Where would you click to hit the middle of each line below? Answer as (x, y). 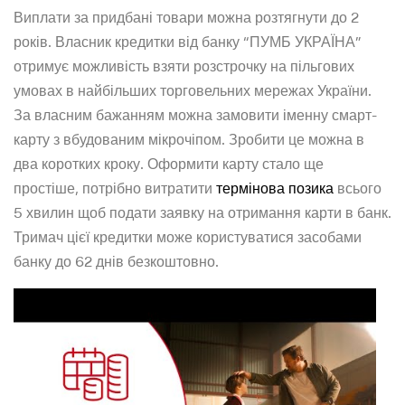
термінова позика (275, 188)
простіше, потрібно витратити (115, 188)
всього (358, 188)
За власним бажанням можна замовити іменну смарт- (195, 114)
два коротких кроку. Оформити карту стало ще (169, 163)
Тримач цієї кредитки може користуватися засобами (188, 236)
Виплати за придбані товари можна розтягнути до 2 (186, 17)
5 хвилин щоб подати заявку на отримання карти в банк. (202, 212)
